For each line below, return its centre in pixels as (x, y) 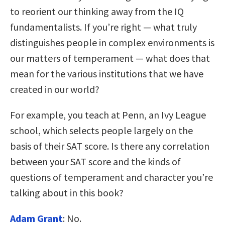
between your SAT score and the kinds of (95, 161)
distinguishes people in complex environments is (112, 42)
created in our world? (55, 89)
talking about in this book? (67, 192)
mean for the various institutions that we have (107, 73)
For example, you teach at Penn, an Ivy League (108, 115)
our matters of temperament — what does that (110, 58)
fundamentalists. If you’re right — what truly (103, 27)
